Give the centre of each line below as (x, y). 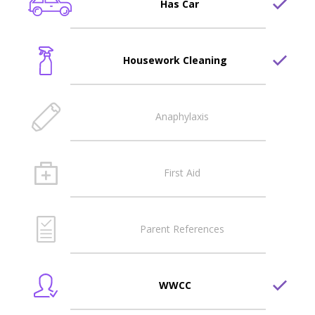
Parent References (182, 229)
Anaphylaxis (182, 117)
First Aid (182, 173)
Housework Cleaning (175, 60)
